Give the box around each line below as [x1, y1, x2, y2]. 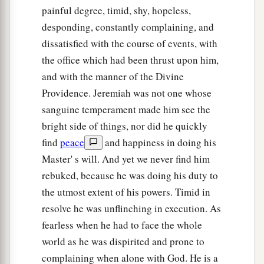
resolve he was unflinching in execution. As [42, 202, 221, 216]
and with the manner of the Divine [42, 70, 184, 84]
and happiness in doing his [103, 136, 216, 150]
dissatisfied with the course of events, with [42, 37, 217, 51]
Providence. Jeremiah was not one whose [42, 86, 212, 100]
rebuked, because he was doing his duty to [42, 169, 218, 183]
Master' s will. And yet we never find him [42, 152, 210, 166]
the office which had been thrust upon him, [42, 53, 219, 67]
